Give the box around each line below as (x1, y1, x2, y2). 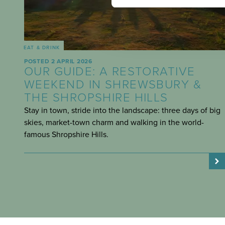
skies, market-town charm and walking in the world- (24, 118, 204, 128)
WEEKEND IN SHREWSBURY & (24, 77, 202, 92)
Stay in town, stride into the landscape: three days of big (24, 105, 220, 116)
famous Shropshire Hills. (24, 130, 108, 140)
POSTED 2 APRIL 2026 (24, 58, 92, 66)
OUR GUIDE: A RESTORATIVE (24, 64, 195, 79)
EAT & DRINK (24, 45, 60, 51)
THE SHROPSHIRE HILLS (24, 90, 168, 105)
